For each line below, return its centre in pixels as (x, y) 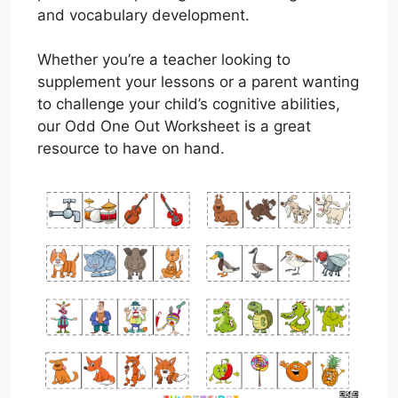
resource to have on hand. (131, 148)
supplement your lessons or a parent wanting (198, 82)
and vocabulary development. (143, 15)
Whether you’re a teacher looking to (164, 60)
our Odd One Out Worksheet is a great (174, 126)
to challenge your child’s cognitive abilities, (189, 104)
